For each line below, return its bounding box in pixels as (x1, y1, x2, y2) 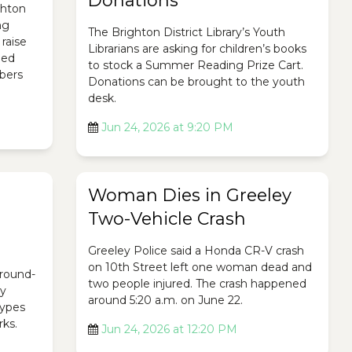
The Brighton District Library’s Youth (87, 25, 285, 39)
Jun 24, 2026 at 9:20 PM (101, 120, 233, 134)
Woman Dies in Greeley (87, 185, 291, 206)
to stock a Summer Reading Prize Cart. (87, 58, 303, 72)
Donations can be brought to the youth (87, 75, 305, 89)
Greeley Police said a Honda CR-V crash (87, 244, 304, 258)
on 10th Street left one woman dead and (87, 260, 312, 274)
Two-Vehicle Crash (87, 208, 246, 229)
